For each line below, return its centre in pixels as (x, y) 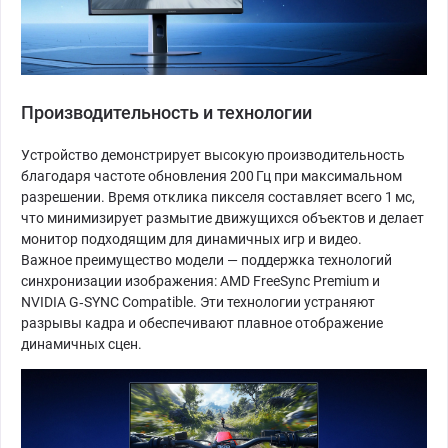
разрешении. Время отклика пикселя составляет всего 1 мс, (218, 196)
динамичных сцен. (81, 343)
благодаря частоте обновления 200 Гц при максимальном (211, 175)
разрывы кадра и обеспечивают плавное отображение (202, 322)
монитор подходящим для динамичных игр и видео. (191, 238)
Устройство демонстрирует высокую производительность (213, 154)
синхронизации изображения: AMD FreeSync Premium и (200, 280)
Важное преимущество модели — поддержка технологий (206, 259)
